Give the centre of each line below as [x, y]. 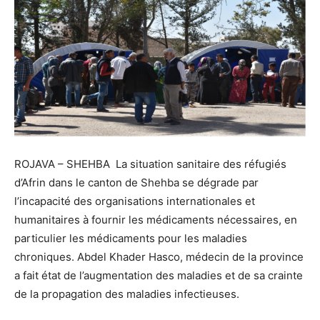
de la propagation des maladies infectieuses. [127, 294]
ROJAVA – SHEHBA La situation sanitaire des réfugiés [150, 164]
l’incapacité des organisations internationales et [135, 201]
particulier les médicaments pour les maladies [131, 239]
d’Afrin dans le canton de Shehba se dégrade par [136, 183]
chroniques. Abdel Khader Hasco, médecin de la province [159, 257]
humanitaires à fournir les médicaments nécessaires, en [156, 220]
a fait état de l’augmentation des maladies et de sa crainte [159, 276]
